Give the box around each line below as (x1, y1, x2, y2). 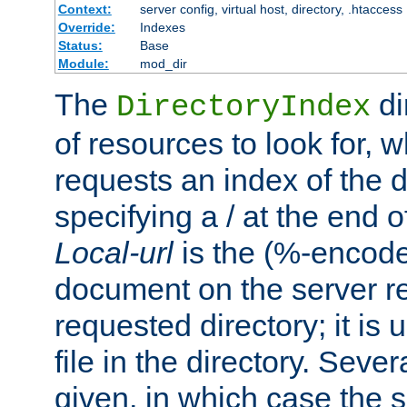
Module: (57, 56, 109, 72)
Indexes (139, 20, 185, 35)
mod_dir (139, 56, 187, 72)
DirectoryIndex (116, 90, 371, 125)
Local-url (55, 235, 174, 271)
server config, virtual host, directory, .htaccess (139, 2, 402, 17)
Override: (57, 20, 115, 35)
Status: (57, 38, 103, 54)
